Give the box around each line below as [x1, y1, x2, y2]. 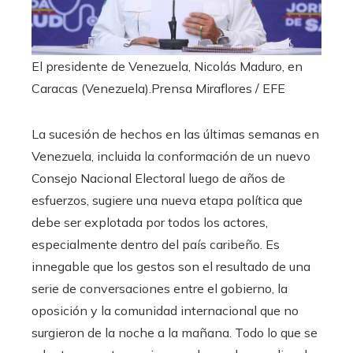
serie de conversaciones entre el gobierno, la [32, 281, 288, 297]
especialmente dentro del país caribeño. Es [32, 236, 280, 253]
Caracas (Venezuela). [32, 80, 151, 97]
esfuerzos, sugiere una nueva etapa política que [32, 192, 303, 209]
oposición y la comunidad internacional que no [32, 303, 299, 319]
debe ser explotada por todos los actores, [32, 214, 268, 231]
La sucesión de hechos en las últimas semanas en [32, 126, 319, 143]
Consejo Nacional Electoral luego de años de [32, 170, 285, 187]
